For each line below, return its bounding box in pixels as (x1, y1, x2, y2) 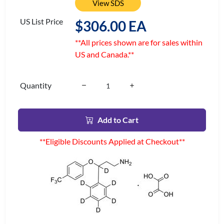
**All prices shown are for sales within (75, 37, 202, 47)
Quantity (20, 80, 51, 90)
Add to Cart (97, 115, 138, 124)
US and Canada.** (75, 49, 134, 59)
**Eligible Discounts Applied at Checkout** (39, 136, 185, 146)
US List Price (20, 16, 63, 26)
